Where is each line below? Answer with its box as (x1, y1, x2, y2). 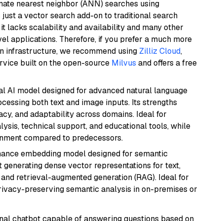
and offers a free (136, 58, 197, 68)
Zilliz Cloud (139, 46, 181, 56)
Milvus (111, 58, 136, 68)
